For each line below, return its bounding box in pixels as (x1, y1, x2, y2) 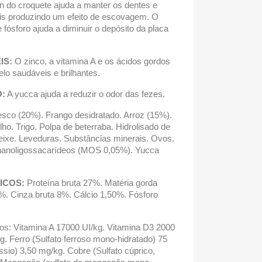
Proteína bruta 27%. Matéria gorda (25, 178, 157, 188)
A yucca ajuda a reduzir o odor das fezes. (5, 89, 165, 99)
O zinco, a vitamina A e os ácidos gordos (12, 56, 170, 66)
